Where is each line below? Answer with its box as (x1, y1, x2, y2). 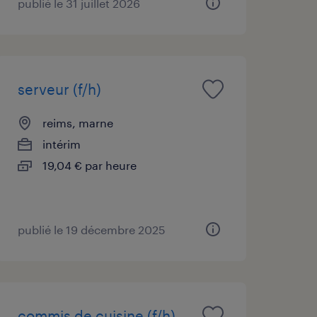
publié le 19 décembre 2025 (17, 222, 166, 236)
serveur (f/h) (17, 80, 101, 98)
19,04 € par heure (42, 158, 137, 172)
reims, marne (42, 115, 113, 129)
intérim (42, 137, 81, 151)
